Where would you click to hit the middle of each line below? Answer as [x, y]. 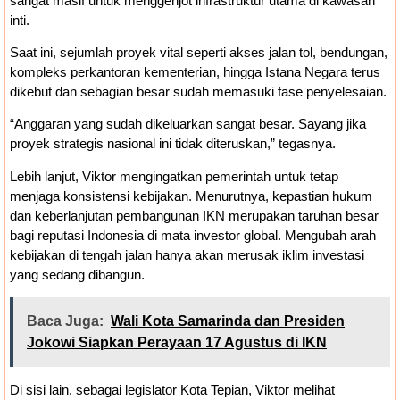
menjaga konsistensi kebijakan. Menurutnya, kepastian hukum [191, 196]
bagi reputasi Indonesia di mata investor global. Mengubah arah [193, 235]
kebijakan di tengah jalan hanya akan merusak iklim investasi [187, 254]
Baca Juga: [65, 321]
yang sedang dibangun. [77, 274]
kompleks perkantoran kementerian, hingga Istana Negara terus [195, 71]
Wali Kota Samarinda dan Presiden [228, 321]
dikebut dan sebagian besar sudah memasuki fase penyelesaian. [198, 91]
